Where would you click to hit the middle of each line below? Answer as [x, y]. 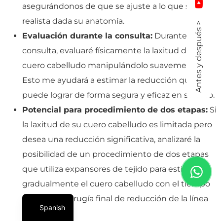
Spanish [52, 207]
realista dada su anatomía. [73, 21]
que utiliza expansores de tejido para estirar [107, 169]
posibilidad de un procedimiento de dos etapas [115, 154]
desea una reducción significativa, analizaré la [111, 139]
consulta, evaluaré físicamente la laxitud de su [112, 50]
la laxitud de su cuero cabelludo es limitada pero [117, 124]
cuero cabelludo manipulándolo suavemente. [112, 65]
